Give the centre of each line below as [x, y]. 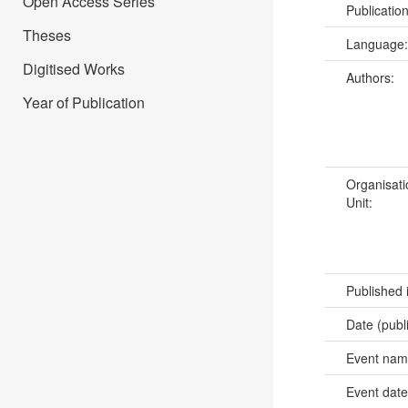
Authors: [372, 77]
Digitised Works [74, 69]
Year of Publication [84, 102]
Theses [47, 35]
